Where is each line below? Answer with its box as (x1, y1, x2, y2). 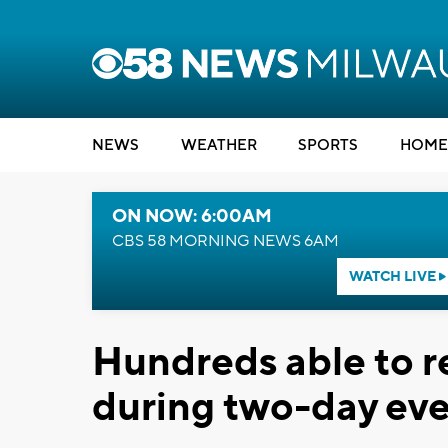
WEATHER (180, 136, 257, 155)
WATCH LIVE (348, 268, 439, 286)
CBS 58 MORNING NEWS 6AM (112, 231, 339, 251)
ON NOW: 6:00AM (112, 205, 272, 228)
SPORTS (298, 136, 358, 155)
